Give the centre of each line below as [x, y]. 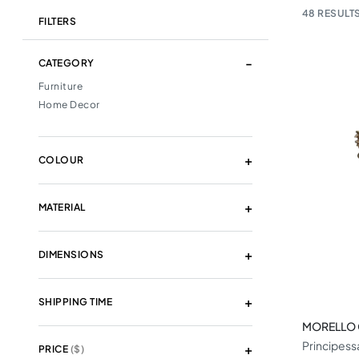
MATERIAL [62, 207]
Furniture [61, 86]
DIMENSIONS [71, 254]
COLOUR [61, 159]
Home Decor [69, 104]
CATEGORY [67, 63]
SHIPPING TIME [76, 301]
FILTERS [58, 21]
